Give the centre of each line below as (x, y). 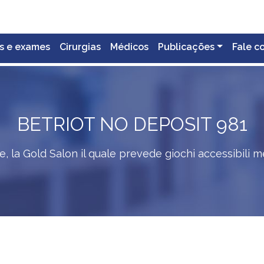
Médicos (130, 47)
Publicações (187, 47)
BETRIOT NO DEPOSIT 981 (132, 124)
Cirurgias (80, 47)
